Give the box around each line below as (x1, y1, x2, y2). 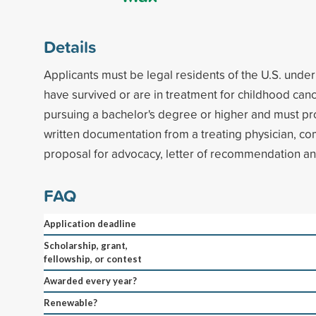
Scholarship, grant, (44, 239, 128, 251)
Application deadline (44, 217, 136, 229)
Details (44, 34, 96, 59)
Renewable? (44, 296, 97, 308)
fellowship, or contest (44, 253, 142, 265)
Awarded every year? (44, 274, 137, 286)
